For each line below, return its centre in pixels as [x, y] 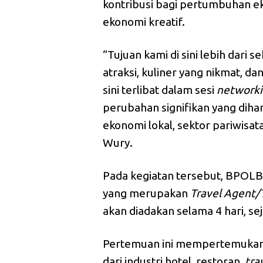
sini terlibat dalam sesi [160, 90]
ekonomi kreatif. [144, 22]
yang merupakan [147, 193]
